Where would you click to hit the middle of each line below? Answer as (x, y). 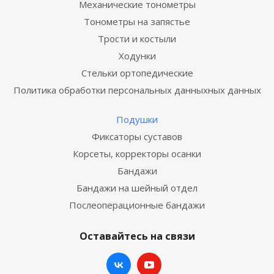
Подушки (137, 119)
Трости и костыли (137, 39)
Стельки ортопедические (137, 73)
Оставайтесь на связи (137, 236)
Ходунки (137, 56)
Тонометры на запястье (137, 21)
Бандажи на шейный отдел (137, 188)
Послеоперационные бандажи (137, 205)
